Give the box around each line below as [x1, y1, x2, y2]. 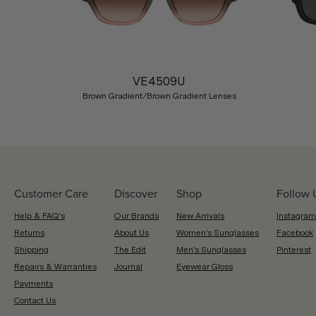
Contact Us [14, 296, 56, 305]
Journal [114, 262, 142, 272]
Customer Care [14, 186, 88, 201]
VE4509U [133, 74, 186, 88]
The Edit [114, 245, 146, 255]
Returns [14, 228, 44, 238]
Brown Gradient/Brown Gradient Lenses [82, 91, 236, 101]
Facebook [276, 228, 313, 238]
